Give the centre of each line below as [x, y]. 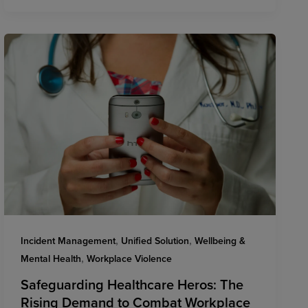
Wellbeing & [220, 240]
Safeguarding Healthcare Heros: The [132, 285]
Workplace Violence [129, 258]
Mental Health [51, 258]
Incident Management [68, 240]
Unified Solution [155, 240]
